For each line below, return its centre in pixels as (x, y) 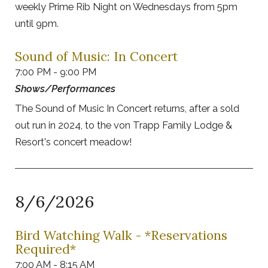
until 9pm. (37, 24)
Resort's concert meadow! (74, 142)
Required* (45, 249)
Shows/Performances (65, 89)
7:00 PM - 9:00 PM (56, 72)
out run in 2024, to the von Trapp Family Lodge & (124, 125)
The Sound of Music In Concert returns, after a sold (127, 109)
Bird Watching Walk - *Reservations (121, 236)
